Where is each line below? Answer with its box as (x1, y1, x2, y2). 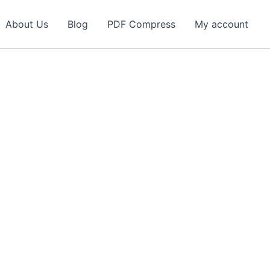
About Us (5, 18, 48, 30)
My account (195, 18, 248, 30)
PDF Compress (107, 18, 175, 30)
